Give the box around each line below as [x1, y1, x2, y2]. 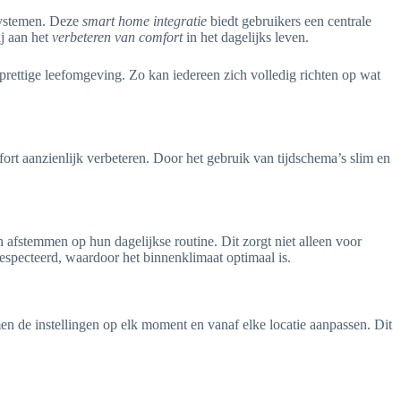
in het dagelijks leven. [183, 30, 309, 46]
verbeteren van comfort [52, 30, 183, 46]
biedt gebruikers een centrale [207, 13, 371, 30]
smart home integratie [82, 13, 207, 30]
